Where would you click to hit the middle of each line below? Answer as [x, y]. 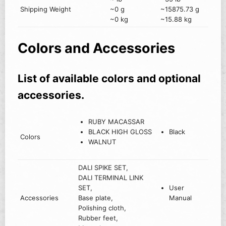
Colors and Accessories [96, 48]
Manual [180, 198]
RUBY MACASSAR [116, 122]
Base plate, [96, 198]
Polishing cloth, [102, 208]
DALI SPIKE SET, [103, 168]
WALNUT [102, 142]
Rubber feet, [98, 218]
